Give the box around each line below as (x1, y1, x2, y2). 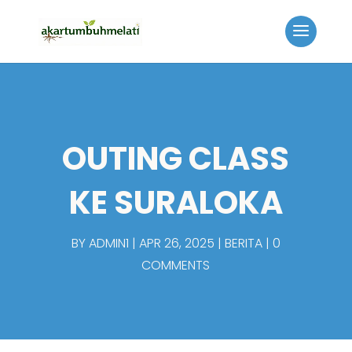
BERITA (224, 234, 262, 252)
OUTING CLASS (62, 137, 290, 181)
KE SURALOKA (68, 181, 283, 225)
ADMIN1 (88, 234, 129, 252)
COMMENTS (141, 256, 211, 274)
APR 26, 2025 (138, 234, 214, 252)
